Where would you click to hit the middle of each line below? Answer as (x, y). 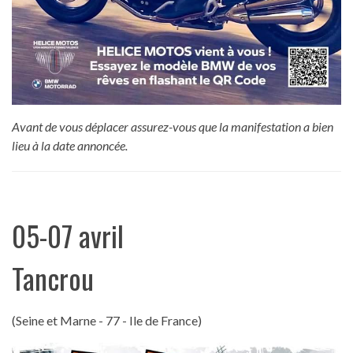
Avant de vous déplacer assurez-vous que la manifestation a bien (173, 127)
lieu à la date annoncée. (70, 146)
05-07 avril (68, 236)
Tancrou (53, 278)
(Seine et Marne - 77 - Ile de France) (107, 321)
